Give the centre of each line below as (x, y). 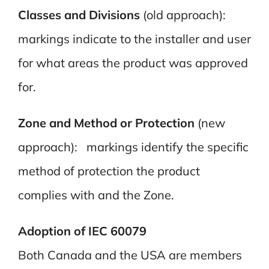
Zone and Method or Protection (106, 122)
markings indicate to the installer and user (134, 38)
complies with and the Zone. (96, 195)
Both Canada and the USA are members (130, 255)
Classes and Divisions (79, 14)
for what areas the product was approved (133, 62)
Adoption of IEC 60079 (82, 231)
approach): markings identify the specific (133, 147)
